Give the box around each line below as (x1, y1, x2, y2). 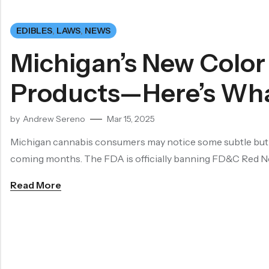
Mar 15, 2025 (107, 113, 155, 125)
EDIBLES (16, 25, 52, 36)
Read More (10, 179, 61, 192)
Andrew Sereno (23, 113, 85, 125)
